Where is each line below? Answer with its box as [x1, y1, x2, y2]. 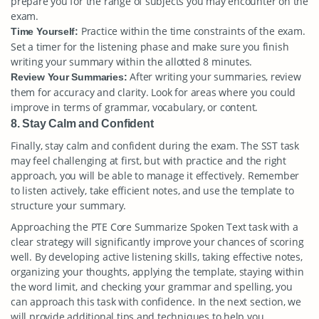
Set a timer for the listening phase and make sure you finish [11, 40, 289, 53]
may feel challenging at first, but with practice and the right [11, 154, 286, 167]
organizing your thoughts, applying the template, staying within [11, 265, 304, 278]
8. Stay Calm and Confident [11, 117, 154, 130]
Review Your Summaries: [11, 71, 127, 83]
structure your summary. [11, 199, 127, 212]
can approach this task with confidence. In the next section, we [11, 295, 301, 308]
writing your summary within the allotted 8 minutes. [11, 55, 253, 68]
